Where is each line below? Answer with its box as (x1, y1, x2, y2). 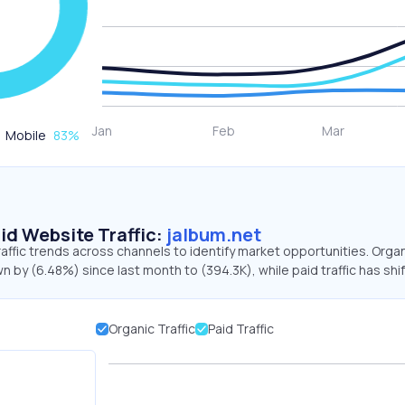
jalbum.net (166, 222, 261, 247)
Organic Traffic (108, 320, 195, 337)
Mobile (5, 127, 46, 144)
